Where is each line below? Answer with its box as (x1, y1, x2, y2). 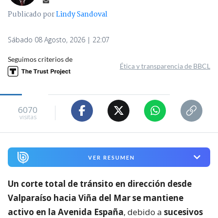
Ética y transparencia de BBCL (120, 61, 210, 70)
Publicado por (8, 8, 56, 20)
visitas (19, 113, 36, 122)
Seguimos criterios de (8, 54, 73, 63)
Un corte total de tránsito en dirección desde (8, 178, 192, 190)
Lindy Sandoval (56, 8, 108, 20)
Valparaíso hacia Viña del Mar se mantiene (8, 192, 183, 204)
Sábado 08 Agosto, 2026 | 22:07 (8, 35, 109, 44)
